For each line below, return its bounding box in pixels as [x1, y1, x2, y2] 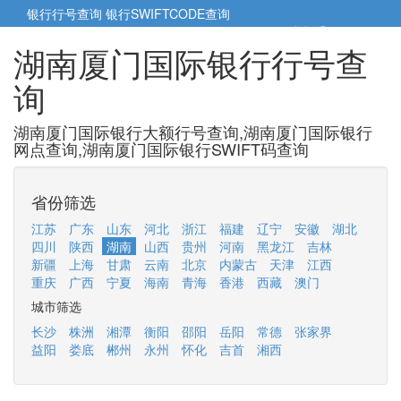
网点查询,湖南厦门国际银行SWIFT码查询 [13, 137, 309, 160]
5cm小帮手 [265, 22, 330, 40]
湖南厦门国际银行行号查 [13, 39, 368, 85]
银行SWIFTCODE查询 [106, 4, 230, 22]
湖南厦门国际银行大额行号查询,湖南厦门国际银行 [13, 120, 372, 143]
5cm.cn [330, 22, 374, 40]
